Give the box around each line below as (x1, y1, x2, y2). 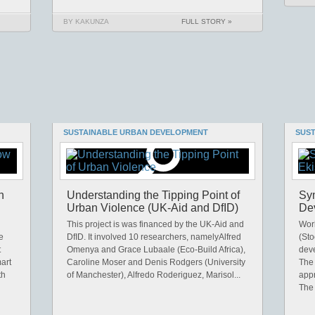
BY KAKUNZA (63, 18, 109, 25)
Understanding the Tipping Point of (67, 189, 240, 201)
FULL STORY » (181, 18, 232, 25)
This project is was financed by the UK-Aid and (67, 219, 244, 229)
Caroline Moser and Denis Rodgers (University (67, 257, 245, 267)
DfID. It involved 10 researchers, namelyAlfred (67, 232, 241, 242)
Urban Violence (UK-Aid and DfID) (67, 202, 238, 214)
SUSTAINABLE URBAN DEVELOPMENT (63, 128, 208, 136)
